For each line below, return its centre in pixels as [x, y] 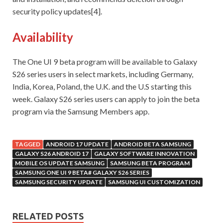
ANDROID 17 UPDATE [77, 144]
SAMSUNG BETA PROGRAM [150, 163]
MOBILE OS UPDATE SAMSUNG [60, 163]
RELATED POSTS [48, 216]
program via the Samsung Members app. [81, 111]
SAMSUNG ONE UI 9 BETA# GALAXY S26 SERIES [82, 173]
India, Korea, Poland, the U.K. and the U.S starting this [102, 87]
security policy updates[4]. [57, 11]
